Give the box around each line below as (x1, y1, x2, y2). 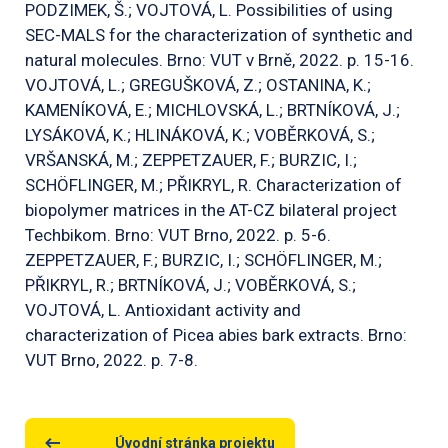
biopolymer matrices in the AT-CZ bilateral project (25, 200, 397, 221)
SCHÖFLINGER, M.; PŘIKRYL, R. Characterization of (25, 175, 402, 196)
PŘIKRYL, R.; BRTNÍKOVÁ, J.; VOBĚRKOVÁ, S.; (25, 275, 356, 296)
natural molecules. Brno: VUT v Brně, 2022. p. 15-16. (25, 50, 414, 71)
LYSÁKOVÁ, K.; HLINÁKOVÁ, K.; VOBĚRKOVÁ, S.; (25, 125, 375, 146)
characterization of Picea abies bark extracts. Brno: (25, 325, 407, 346)
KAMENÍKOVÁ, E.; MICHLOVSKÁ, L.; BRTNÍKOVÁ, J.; (25, 100, 400, 121)
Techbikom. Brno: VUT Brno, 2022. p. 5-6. (25, 225, 331, 246)
